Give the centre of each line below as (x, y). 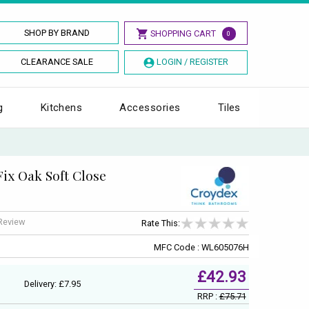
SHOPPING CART (183, 33)
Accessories (150, 107)
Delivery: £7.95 (52, 283)
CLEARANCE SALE (57, 62)
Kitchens (61, 107)
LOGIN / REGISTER (192, 62)
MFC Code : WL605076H (201, 247)
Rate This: (161, 223)
